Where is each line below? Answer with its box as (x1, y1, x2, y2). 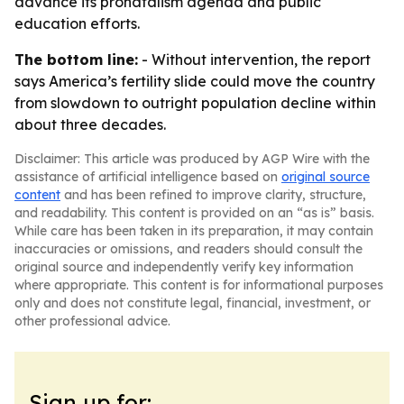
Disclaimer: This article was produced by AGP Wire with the (14, 151, 370, 167)
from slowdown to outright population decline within (14, 94, 376, 112)
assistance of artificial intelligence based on (14, 169, 281, 185)
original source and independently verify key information (14, 259, 353, 275)
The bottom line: (14, 50, 138, 69)
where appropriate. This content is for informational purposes (14, 277, 383, 293)
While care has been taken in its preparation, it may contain (14, 223, 373, 239)
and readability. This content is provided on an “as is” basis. (14, 205, 374, 221)
